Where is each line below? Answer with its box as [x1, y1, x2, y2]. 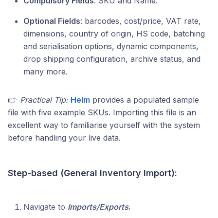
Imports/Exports [68, 202, 128, 212]
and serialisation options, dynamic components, [23, 41, 199, 52]
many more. [23, 67, 68, 77]
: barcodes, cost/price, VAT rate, [80, 16, 201, 26]
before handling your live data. [8, 133, 121, 143]
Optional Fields [23, 16, 80, 26]
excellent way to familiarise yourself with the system [8, 120, 200, 130]
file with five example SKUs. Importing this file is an [8, 108, 196, 118]
